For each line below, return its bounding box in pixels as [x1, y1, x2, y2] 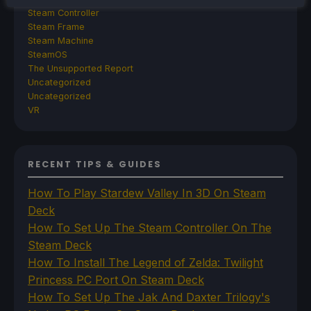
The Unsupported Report [28, 62, 133, 74]
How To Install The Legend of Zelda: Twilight [28, 255, 263, 269]
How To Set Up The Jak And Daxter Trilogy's [28, 289, 270, 304]
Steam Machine [28, 35, 94, 46]
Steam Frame [28, 21, 85, 32]
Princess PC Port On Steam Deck [28, 272, 204, 287]
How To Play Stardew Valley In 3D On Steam [28, 185, 266, 200]
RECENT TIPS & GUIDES [28, 158, 162, 170]
